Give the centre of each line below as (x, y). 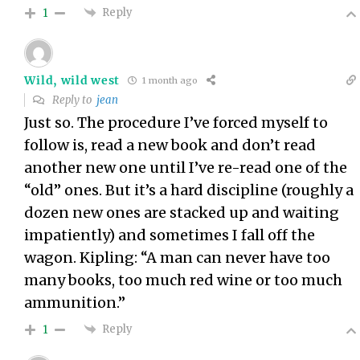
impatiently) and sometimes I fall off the (170, 235)
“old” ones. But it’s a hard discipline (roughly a (189, 190)
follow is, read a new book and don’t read (170, 145)
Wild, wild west (72, 80)
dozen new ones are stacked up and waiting (182, 212)
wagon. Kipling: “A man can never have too (178, 257)
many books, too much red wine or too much (184, 280)
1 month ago (168, 81)
